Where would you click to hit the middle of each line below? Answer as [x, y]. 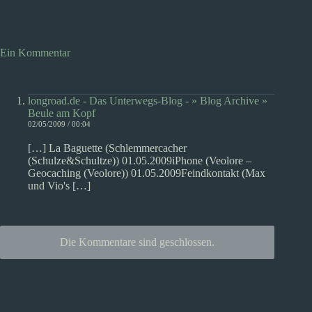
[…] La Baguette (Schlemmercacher [107, 148]
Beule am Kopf [62, 113]
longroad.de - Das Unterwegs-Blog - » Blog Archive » [148, 101]
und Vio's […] [59, 186]
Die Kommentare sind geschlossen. [138, 242]
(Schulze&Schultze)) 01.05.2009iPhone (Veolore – [140, 161]
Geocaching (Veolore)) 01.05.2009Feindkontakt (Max [147, 173]
